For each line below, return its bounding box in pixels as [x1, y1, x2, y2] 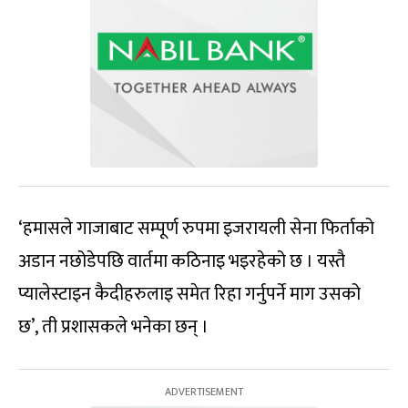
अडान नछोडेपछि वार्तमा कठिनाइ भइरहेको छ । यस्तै [18, 245, 345, 277]
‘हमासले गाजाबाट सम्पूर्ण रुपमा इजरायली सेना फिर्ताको [18, 212, 374, 244]
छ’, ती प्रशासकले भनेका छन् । [18, 311, 209, 342]
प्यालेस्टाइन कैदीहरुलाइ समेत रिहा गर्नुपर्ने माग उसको [18, 278, 361, 310]
